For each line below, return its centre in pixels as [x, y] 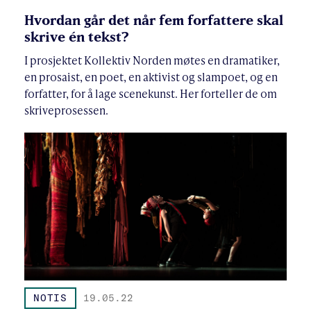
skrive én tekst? [80, 37]
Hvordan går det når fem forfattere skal [154, 20]
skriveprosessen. [66, 110]
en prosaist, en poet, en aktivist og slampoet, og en [151, 77]
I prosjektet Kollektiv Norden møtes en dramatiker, [152, 60]
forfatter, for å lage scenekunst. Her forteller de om [151, 94]
